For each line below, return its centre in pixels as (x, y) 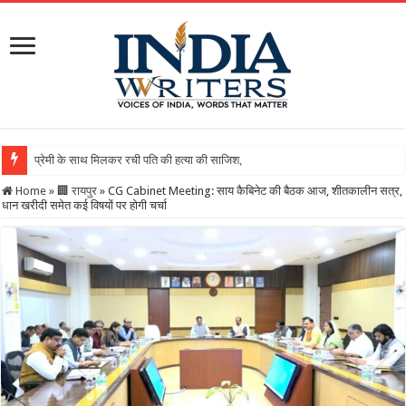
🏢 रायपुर (77, 191)
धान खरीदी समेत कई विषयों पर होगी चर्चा (85, 205)
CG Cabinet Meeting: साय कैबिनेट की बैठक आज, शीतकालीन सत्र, (256, 191)
